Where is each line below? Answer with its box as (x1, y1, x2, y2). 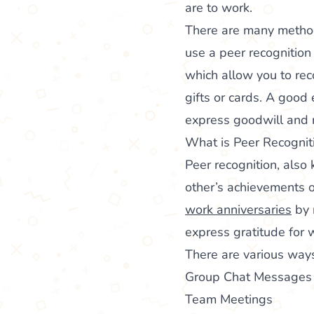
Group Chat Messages (185, 268, 312, 285)
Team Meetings (185, 290, 273, 308)
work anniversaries (185, 200, 292, 218)
